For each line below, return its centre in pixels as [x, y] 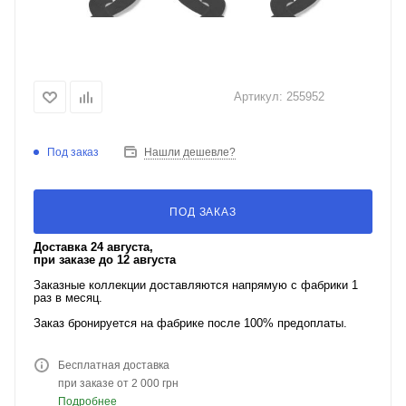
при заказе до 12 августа [105, 260]
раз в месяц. [68, 298]
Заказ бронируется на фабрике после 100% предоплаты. [190, 323]
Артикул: [258, 96]
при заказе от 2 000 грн [118, 383]
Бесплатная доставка [114, 365]
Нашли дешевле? [190, 152]
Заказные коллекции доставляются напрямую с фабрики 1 [196, 285]
